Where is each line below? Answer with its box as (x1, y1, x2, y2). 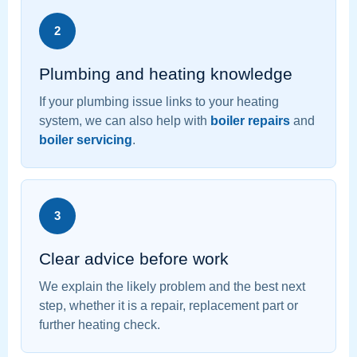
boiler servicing (39, 133, 132, 147)
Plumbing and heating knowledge (39, 65, 292, 84)
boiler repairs (210, 114, 290, 128)
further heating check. (39, 318, 160, 332)
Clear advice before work (39, 249, 229, 269)
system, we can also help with (39, 114, 210, 128)
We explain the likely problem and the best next (39, 280, 305, 294)
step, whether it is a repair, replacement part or (39, 299, 298, 313)
